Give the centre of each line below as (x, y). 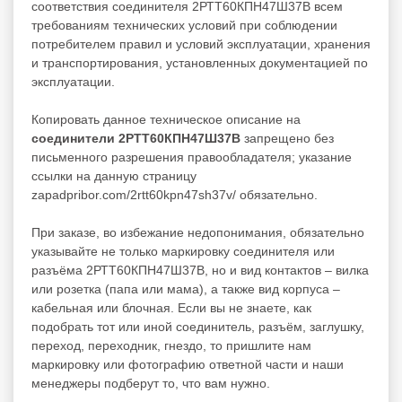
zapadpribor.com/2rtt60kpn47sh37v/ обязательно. (175, 194)
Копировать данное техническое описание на (166, 119)
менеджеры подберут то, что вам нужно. (151, 383)
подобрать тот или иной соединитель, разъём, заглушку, (198, 326)
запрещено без (287, 138)
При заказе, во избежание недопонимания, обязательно (198, 232)
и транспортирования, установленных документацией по (200, 62)
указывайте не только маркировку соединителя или (183, 251)
